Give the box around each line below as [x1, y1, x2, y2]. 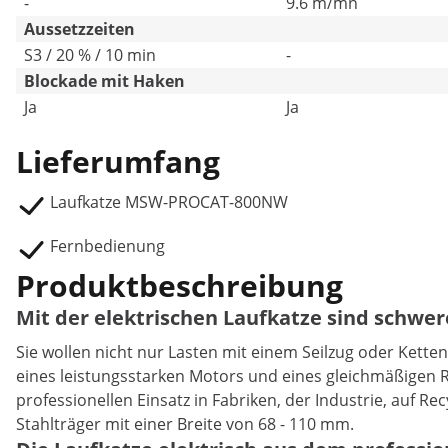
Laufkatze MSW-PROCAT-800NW [50, 191, 288, 213]
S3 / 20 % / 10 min [24, 44, 156, 66]
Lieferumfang [16, 141, 220, 182]
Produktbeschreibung [16, 265, 343, 306]
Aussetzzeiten [24, 18, 135, 40]
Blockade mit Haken [24, 70, 185, 92]
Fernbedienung [50, 235, 165, 257]
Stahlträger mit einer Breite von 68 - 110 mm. [16, 413, 354, 435]
